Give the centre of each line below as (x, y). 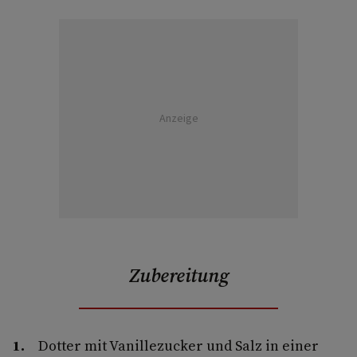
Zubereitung (178, 275)
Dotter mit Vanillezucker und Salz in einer (178, 345)
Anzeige (178, 118)
